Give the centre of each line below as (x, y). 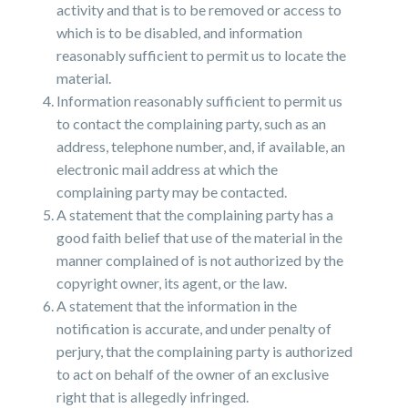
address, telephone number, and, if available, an (201, 146)
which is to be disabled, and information (180, 32)
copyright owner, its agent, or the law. (172, 283)
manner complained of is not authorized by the (200, 260)
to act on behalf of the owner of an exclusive (193, 374)
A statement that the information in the (177, 306)
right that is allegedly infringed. (153, 397)
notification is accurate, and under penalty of (194, 328)
